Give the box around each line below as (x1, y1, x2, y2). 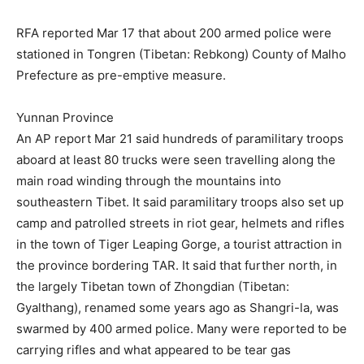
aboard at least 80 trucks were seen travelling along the (16, 152, 336, 167)
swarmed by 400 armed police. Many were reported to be (16, 321, 347, 336)
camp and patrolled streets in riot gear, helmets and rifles (16, 215, 344, 231)
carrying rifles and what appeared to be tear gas (16, 342, 291, 357)
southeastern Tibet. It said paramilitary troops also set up (16, 194, 344, 210)
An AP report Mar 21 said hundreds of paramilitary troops (16, 131, 344, 146)
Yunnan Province (16, 110, 114, 125)
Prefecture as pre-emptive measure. (16, 67, 226, 83)
